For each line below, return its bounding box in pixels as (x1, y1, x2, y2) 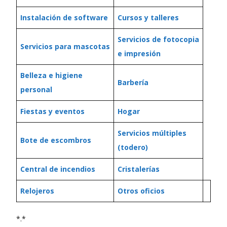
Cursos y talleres (118, 13, 179, 22)
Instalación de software (20, 13, 108, 22)
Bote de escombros (20, 135, 91, 145)
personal (20, 85, 52, 94)
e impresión (118, 49, 161, 58)
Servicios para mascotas (20, 42, 110, 51)
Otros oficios (118, 186, 165, 196)
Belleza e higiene (20, 70, 83, 80)
